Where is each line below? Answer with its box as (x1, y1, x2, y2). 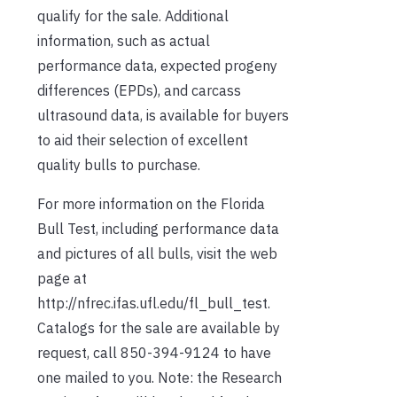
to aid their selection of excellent (37, 130, 248, 149)
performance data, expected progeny (37, 56, 277, 74)
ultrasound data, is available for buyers (37, 105, 289, 124)
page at (37, 269, 87, 287)
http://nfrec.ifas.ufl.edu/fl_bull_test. (37, 293, 270, 312)
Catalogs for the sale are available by (37, 318, 280, 337)
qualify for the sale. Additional (37, 6, 229, 25)
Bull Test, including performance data (37, 219, 279, 237)
